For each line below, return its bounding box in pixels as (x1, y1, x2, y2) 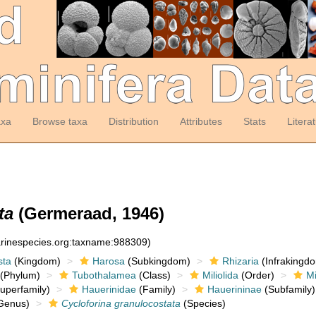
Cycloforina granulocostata (61, 298, 181, 309)
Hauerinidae (81, 284, 136, 295)
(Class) (135, 269, 171, 281)
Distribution (108, 116, 159, 127)
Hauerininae (207, 284, 262, 295)
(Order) (238, 269, 274, 281)
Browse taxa (32, 116, 87, 127)
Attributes (179, 116, 222, 127)
